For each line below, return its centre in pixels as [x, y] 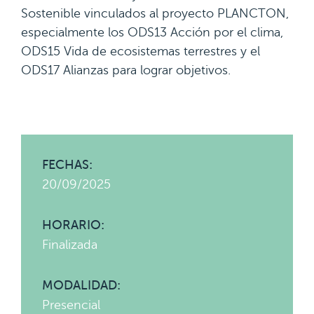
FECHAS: [67, 165]
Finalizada [70, 245]
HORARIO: [73, 225]
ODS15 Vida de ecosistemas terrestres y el [141, 51]
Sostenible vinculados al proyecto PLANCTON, [155, 13]
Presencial [71, 305]
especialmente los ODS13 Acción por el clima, [152, 32]
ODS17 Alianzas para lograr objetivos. [126, 70]
